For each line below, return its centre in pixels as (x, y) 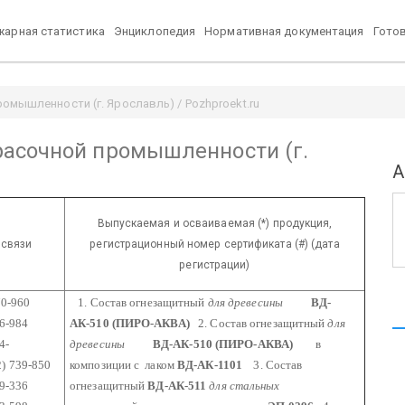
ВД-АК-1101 (208, 364)
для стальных (245, 385)
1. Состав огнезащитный (139, 302)
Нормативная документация (284, 31)
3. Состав (273, 364)
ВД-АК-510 (168, 344)
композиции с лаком (122, 364)
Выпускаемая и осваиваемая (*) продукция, (215, 223)
